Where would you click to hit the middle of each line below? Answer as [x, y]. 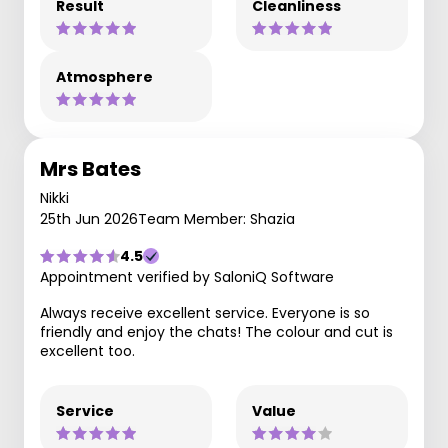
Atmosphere [104, 77]
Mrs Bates [90, 169]
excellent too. [87, 351]
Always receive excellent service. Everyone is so [205, 313]
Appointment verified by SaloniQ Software [187, 277]
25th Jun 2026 [89, 219]
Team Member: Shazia [216, 219]
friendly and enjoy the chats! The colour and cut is [216, 332]
